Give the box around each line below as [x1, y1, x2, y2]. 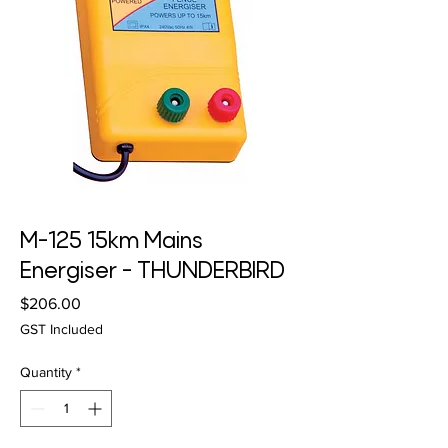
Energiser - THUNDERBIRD [20, 260, 285, 285]
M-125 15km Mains [20, 230, 203, 255]
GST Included [20, 321, 103, 338]
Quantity [20, 364, 72, 381]
